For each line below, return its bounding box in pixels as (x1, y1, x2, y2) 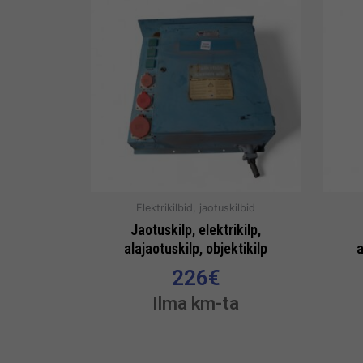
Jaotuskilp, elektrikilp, (130, 220, 261, 238)
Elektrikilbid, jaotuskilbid (136, 202, 255, 215)
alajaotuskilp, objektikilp (124, 239, 267, 257)
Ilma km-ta (152, 292, 239, 314)
